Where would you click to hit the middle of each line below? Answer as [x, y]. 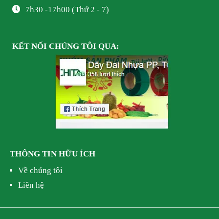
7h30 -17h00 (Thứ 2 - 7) [67, 9]
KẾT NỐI [31, 46]
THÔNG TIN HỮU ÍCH [53, 153]
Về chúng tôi [40, 170]
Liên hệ [31, 185]
